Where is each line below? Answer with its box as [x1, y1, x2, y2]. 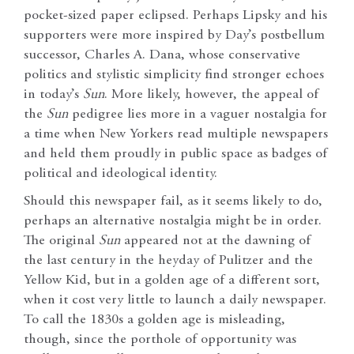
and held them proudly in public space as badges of [24, 147, 327, 162]
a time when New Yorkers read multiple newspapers [24, 127, 328, 142]
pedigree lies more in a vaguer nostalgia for [68, 107, 327, 122]
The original [24, 234, 99, 249]
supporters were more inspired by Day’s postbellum [24, 28, 325, 43]
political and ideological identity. [24, 167, 217, 182]
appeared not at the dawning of [120, 234, 311, 249]
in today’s [24, 88, 83, 103]
